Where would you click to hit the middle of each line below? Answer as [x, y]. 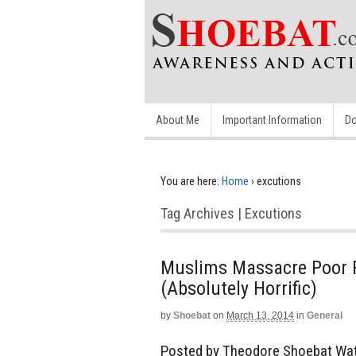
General [325, 315]
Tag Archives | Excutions [231, 213]
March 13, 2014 [260, 315]
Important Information [272, 120]
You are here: [190, 181]
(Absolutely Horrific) [239, 288]
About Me [178, 120]
